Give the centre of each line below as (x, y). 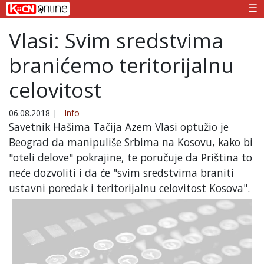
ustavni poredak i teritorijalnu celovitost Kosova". (129, 188)
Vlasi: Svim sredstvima (116, 40)
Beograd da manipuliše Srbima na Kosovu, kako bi (131, 142)
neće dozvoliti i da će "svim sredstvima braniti (121, 172)
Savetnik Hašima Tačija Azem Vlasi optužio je (119, 126)
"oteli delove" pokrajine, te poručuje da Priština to (131, 157)
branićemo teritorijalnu (121, 65)
